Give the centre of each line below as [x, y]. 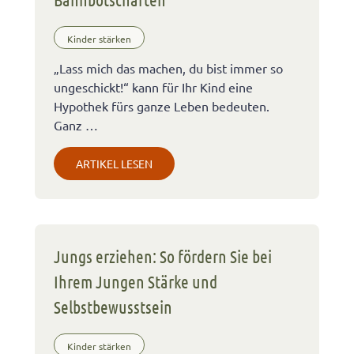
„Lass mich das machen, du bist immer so [168, 68]
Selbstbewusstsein [113, 306]
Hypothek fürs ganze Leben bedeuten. [162, 105]
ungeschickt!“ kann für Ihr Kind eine [153, 87]
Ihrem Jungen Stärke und [136, 281]
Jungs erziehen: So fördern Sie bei [163, 256]
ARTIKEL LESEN [114, 163]
